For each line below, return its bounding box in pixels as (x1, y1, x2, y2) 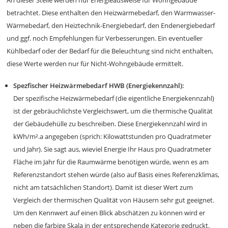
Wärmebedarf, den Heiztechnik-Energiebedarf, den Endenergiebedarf (7, 21, 215, 30)
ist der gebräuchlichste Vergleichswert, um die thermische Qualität (13, 106, 213, 116)
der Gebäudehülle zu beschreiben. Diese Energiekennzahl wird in (13, 119, 208, 128)
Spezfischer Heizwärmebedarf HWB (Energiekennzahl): (13, 81, 185, 90)
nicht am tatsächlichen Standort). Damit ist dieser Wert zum (13, 183, 193, 192)
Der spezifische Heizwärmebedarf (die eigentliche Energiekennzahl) (13, 94, 215, 103)
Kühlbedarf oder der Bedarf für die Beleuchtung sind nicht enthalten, (7, 46, 214, 55)
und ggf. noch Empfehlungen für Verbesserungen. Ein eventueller (7, 34, 203, 43)
